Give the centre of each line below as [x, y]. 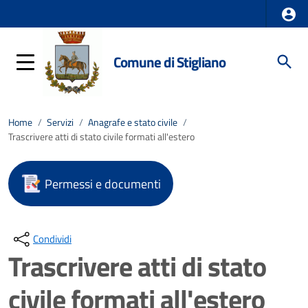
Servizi [60, 122]
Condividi [52, 239]
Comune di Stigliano [169, 62]
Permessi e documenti [103, 184]
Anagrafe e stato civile [133, 122]
